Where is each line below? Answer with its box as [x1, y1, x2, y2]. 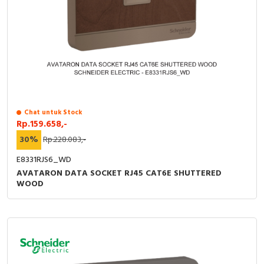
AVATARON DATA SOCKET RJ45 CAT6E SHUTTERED [16, 167, 222, 180]
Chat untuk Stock [24, 107, 82, 118]
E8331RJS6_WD [16, 153, 71, 167]
